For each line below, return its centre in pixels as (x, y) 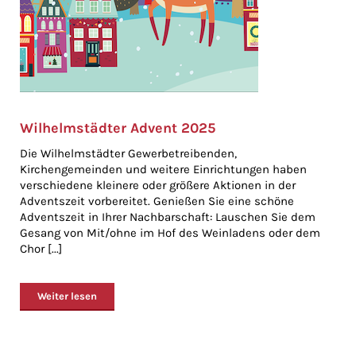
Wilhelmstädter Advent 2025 (118, 128)
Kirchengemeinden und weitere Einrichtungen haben (163, 169)
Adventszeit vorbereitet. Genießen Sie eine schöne (157, 201)
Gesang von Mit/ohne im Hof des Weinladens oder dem (170, 233)
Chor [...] (41, 249)
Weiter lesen (67, 296)
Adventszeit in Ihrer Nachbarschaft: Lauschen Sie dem (168, 217)
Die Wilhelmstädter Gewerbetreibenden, (128, 153)
